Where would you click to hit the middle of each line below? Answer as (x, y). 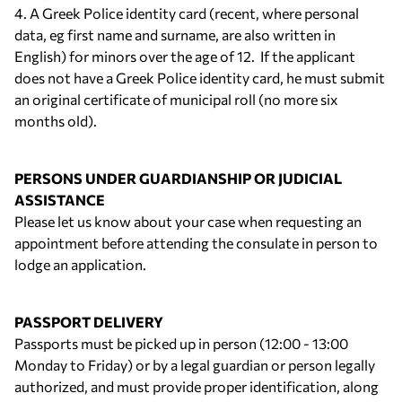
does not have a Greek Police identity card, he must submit (200, 78)
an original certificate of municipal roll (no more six (176, 99)
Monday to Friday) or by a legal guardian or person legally (195, 365)
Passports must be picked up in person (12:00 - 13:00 (181, 343)
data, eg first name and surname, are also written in (175, 35)
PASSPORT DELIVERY (89, 322)
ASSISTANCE (60, 200)
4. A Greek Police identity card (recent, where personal (187, 13)
